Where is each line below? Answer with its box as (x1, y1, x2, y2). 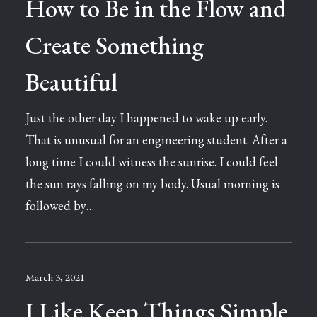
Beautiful (25, 66, 117, 98)
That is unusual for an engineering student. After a (25, 132, 287, 148)
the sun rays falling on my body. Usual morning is (25, 175, 279, 192)
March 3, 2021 (25, 270, 85, 284)
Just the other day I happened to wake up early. (25, 110, 267, 126)
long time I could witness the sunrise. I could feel (25, 154, 278, 170)
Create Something (25, 29, 204, 61)
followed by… (25, 197, 94, 214)
